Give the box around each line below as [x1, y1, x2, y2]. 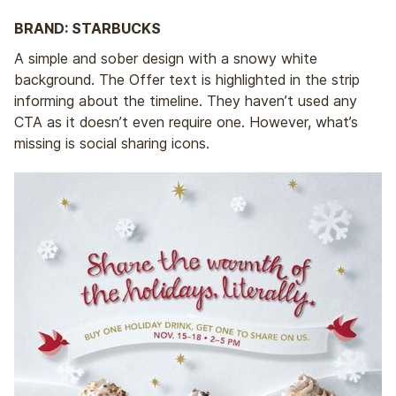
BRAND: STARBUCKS [14, 19, 161, 37]
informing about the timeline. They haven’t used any [14, 92, 357, 110]
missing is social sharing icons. [14, 134, 209, 153]
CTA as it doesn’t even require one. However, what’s [14, 113, 358, 132]
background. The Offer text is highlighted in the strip [14, 71, 360, 89]
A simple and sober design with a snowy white [14, 49, 317, 68]
